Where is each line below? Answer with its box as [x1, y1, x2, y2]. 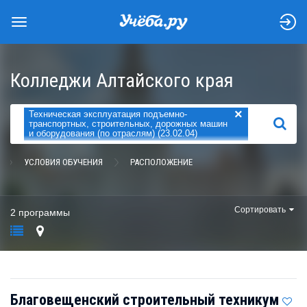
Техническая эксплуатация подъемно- [29, 109, 187, 119]
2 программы [10, 207, 70, 218]
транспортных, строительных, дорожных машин [29, 119, 228, 129]
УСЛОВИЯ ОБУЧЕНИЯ [24, 157, 103, 167]
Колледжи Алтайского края [10, 69, 234, 92]
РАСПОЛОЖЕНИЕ [130, 157, 193, 167]
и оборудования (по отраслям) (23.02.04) [29, 128, 197, 138]
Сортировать [234, 205, 286, 214]
